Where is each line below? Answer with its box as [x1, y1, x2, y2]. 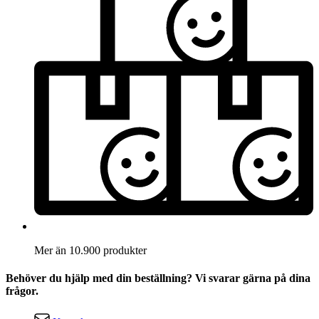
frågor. [6, 285, 38, 298]
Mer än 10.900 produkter [34, 244, 147, 256]
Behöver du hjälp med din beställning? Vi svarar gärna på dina [6, 272, 310, 285]
